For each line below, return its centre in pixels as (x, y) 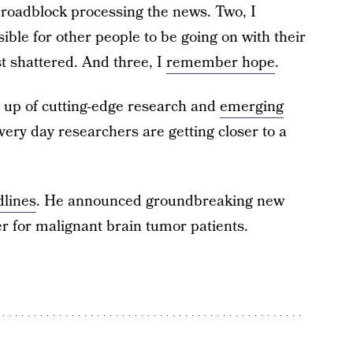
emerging (251, 107)
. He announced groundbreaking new (160, 201)
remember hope (220, 63)
